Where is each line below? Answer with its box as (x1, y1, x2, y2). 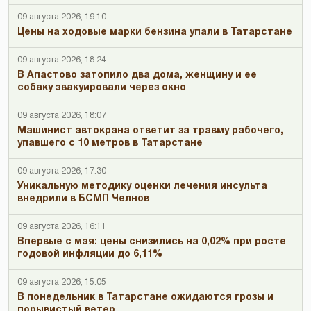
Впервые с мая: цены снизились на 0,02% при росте (17, 237, 286, 246)
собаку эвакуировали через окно (17, 83, 186, 92)
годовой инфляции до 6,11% (17, 249, 162, 259)
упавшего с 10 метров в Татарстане (17, 138, 203, 148)
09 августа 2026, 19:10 (17, 12, 106, 21)
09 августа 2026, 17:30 (17, 167, 106, 175)
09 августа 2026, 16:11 (17, 222, 106, 230)
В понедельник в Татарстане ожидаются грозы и (17, 292, 274, 302)
